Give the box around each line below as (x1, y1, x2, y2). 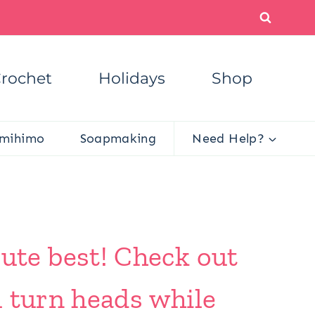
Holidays (98, 68, 165, 88)
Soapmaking (79, 130, 157, 146)
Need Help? (192, 130, 264, 146)
